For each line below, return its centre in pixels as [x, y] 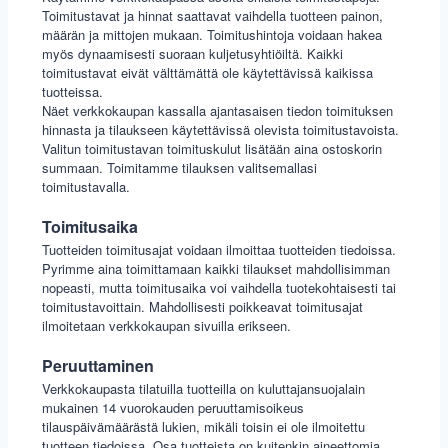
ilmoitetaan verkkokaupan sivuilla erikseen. [166, 326]
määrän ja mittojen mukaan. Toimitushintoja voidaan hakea [212, 35]
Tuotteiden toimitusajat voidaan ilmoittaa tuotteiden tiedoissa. [219, 250]
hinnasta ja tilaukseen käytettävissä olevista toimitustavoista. [220, 130]
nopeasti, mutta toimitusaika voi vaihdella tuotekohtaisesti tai [219, 288]
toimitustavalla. [86, 187]
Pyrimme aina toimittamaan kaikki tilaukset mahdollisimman [216, 269]
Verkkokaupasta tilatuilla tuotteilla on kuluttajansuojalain [203, 389]
